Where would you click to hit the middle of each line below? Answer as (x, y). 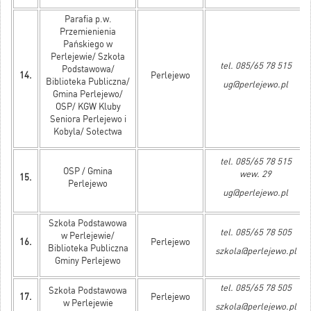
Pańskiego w (88, 44)
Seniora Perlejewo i (88, 119)
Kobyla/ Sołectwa (88, 132)
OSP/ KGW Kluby (88, 107)
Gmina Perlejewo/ (88, 94)
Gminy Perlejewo (88, 261)
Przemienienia (88, 32)
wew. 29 (255, 174)
